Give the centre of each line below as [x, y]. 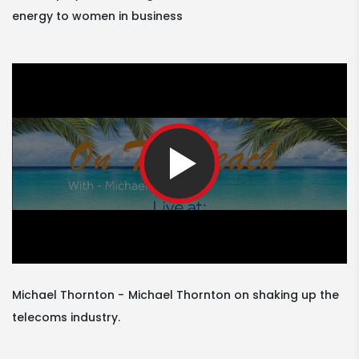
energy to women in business [97, 16]
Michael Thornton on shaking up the [234, 295]
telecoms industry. [66, 318]
